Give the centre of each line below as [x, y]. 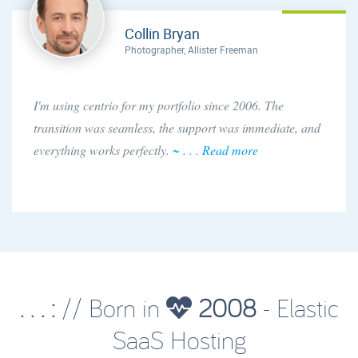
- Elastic [297, 307]
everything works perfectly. [103, 149]
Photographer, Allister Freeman [191, 49]
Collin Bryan [162, 33]
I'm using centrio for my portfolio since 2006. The [159, 105]
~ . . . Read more [215, 149]
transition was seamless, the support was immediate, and [177, 127]
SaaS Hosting [179, 339]
